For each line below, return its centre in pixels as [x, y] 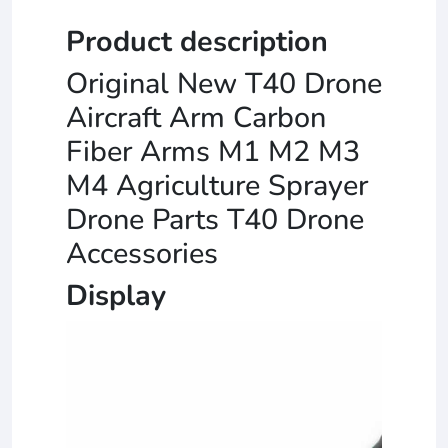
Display [116, 295]
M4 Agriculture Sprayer [217, 185]
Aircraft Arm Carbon [196, 117]
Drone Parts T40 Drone [215, 219]
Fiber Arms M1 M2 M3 [213, 151]
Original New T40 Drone [224, 83]
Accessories [142, 253]
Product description [197, 41]
